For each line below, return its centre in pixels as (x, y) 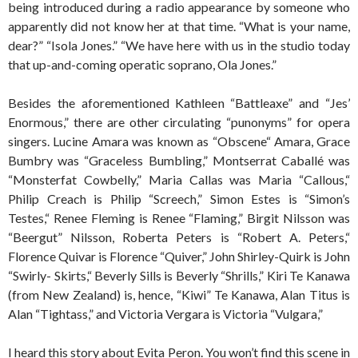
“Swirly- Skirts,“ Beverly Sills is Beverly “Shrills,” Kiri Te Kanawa (179, 275)
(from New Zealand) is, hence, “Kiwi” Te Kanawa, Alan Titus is (179, 294)
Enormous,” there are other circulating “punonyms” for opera (179, 122)
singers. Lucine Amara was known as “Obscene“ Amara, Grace (179, 141)
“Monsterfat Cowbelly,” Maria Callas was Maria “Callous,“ (179, 179)
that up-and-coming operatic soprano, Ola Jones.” (142, 64)
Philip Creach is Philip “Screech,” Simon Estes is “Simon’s (179, 199)
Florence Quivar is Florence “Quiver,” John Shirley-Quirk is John (179, 256)
